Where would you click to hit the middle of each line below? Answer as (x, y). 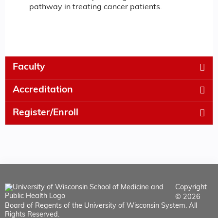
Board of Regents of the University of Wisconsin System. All (101, 206)
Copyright (191, 187)
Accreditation (43, 90)
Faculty (29, 67)
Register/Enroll (45, 113)
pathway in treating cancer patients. (96, 8)
